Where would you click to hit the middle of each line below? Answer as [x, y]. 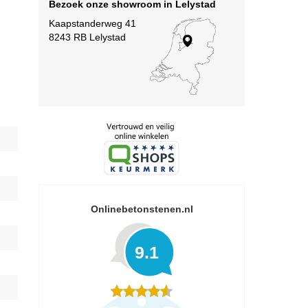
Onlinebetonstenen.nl [142, 209]
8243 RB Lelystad [87, 37]
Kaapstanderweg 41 [92, 23]
